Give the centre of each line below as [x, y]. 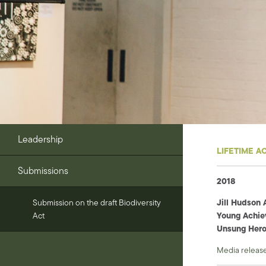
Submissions [43, 170]
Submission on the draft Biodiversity [97, 202]
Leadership [40, 139]
